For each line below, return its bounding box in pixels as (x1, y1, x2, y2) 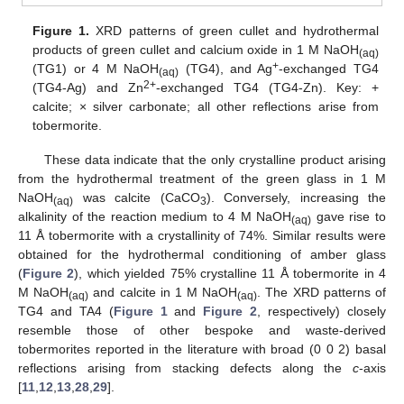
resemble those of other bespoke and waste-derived (18, 322, 386, 337)
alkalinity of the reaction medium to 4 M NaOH (18, 208, 292, 224)
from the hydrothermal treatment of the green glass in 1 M (18, 170, 386, 186)
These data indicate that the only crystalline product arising (43, 151, 386, 167)
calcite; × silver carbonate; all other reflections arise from (32, 98, 379, 114)
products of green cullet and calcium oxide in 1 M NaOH (32, 41, 359, 57)
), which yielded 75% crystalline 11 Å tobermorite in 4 (74, 265, 387, 280)
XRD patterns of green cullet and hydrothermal (89, 23, 379, 38)
